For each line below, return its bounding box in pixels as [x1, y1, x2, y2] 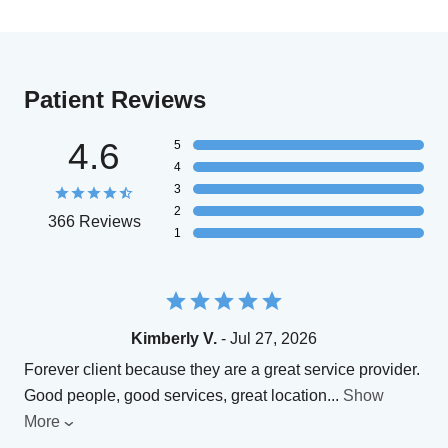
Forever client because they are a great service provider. [24, 361, 420, 379]
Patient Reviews [24, 86, 206, 114]
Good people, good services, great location [24, 387, 327, 405]
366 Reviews [47, 213, 141, 231]
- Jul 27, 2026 [217, 330, 317, 348]
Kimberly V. [131, 330, 217, 348]
